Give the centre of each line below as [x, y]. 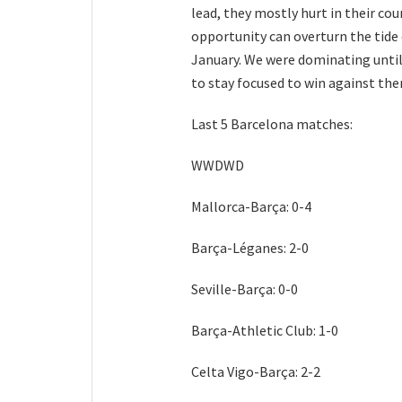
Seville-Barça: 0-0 [245, 288]
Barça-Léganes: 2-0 [250, 247]
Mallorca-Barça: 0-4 [251, 206]
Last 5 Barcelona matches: [272, 123]
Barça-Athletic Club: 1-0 [265, 330]
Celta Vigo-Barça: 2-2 [256, 371]
